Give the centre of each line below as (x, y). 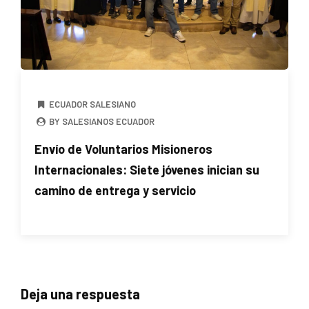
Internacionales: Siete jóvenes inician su (147, 169)
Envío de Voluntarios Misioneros (123, 149)
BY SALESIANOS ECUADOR (101, 121)
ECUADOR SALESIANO (93, 104)
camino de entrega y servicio (115, 190)
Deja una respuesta (80, 293)
